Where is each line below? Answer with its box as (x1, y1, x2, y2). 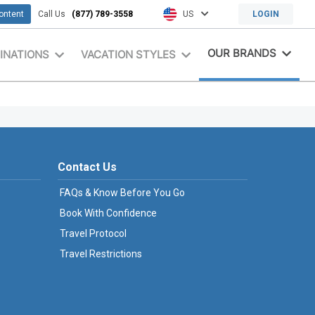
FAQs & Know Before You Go (60, 187, 185, 198)
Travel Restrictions (60, 248, 142, 259)
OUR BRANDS (207, 46, 277, 60)
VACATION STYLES (81, 48, 176, 61)
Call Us (38, 9, 72, 19)
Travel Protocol (60, 228, 127, 239)
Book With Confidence (60, 207, 157, 219)
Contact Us (58, 160, 117, 174)
